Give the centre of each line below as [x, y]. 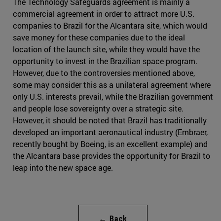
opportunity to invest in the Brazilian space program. [105, 61]
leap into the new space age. [63, 168]
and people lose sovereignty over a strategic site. [98, 109]
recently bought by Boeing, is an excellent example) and [110, 144]
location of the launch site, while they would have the [106, 49]
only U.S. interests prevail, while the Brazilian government [113, 97]
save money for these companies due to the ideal [99, 37]
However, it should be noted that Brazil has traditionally [110, 120]
